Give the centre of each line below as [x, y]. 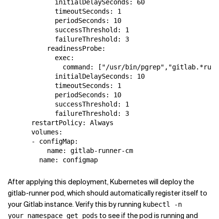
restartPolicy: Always [61, 123]
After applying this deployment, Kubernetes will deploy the [101, 182]
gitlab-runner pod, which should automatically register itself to [108, 193]
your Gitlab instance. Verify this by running [75, 204]
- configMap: [43, 141]
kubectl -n [162, 204]
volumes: [35, 132]
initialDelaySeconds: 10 [76, 76]
